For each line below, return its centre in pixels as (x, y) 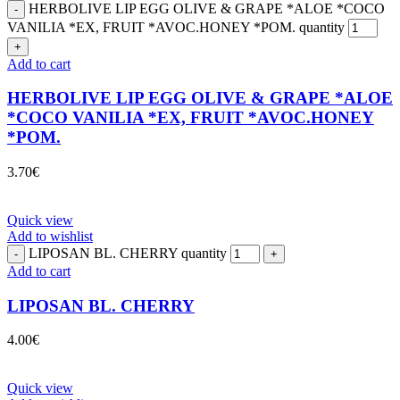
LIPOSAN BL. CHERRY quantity (128, 253)
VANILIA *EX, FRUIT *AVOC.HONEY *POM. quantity (176, 27)
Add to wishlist (50, 236)
